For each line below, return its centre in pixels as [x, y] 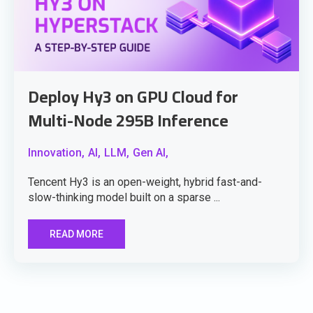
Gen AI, [151, 153]
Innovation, [56, 153]
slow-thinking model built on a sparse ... [124, 198]
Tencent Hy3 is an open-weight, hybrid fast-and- [145, 182]
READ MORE [77, 234]
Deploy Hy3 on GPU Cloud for [133, 97]
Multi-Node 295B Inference [128, 121]
